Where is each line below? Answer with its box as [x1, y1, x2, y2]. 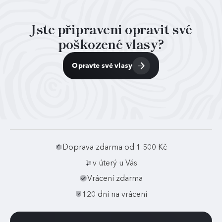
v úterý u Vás [92, 157, 137, 168]
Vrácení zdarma [87, 173, 143, 184]
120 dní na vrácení [82, 188, 148, 200]
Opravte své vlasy [72, 60, 133, 70]
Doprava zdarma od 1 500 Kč [62, 142, 167, 153]
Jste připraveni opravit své [30, 23, 192, 36]
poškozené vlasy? [58, 38, 164, 51]
